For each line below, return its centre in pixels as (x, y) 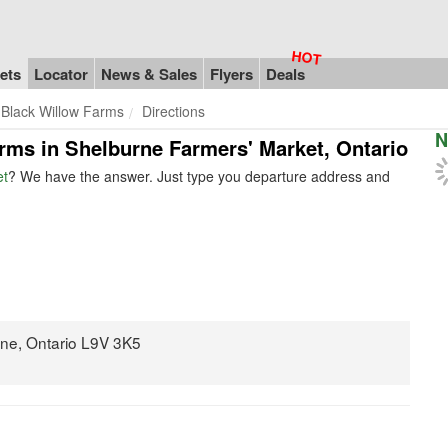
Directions (173, 111)
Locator (61, 73)
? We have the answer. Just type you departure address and (199, 176)
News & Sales (149, 73)
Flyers (231, 73)
